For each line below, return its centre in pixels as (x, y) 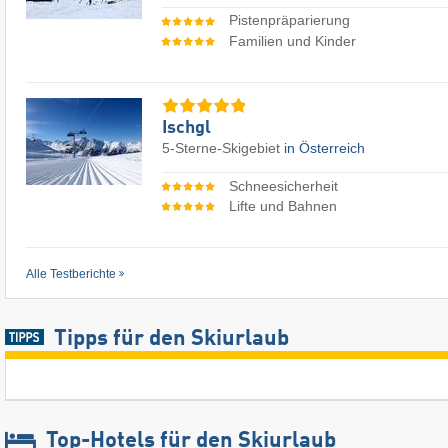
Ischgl (186, 128)
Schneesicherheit (283, 185)
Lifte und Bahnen (282, 206)
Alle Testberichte (71, 274)
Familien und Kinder (292, 40)
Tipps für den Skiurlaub (171, 339)
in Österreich (324, 148)
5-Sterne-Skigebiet (223, 148)
